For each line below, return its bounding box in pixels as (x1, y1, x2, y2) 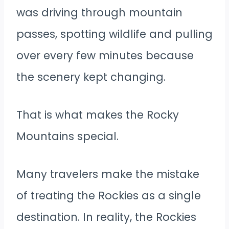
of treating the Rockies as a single (16, 188, 201, 203)
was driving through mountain (16, 5, 182, 20)
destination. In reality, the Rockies (16, 209, 196, 224)
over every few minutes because (16, 48, 194, 63)
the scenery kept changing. (16, 69, 166, 84)
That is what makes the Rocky (16, 107, 179, 122)
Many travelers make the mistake (16, 166, 199, 181)
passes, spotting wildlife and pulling (16, 26, 213, 41)
